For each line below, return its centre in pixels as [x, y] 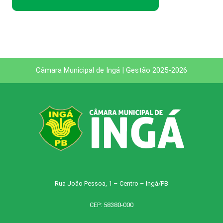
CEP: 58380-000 [111, 205]
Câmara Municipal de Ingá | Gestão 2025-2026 [111, 70]
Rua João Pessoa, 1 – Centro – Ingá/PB [111, 183]
